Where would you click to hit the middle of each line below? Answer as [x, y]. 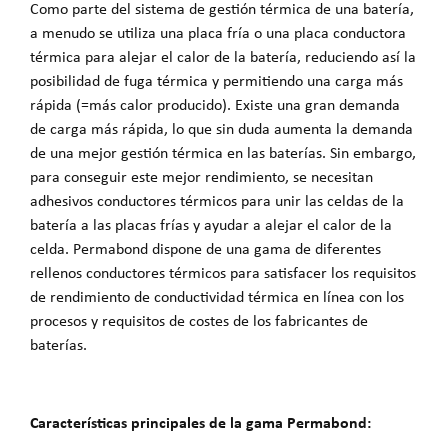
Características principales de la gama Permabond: [200, 421]
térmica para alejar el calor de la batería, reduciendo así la [223, 57]
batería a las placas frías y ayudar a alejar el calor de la [211, 225]
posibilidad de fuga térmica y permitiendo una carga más [216, 81]
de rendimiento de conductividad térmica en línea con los [217, 297]
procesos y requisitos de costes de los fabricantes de [199, 321]
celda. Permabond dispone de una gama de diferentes [205, 249]
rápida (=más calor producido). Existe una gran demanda [215, 105]
